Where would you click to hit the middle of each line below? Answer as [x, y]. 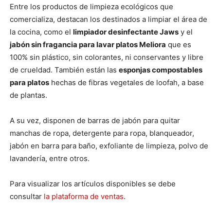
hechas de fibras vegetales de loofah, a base [127, 83]
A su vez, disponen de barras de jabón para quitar [95, 121]
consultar [27, 197]
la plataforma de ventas [84, 197]
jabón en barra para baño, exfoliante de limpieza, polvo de [109, 146]
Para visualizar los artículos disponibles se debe [93, 184]
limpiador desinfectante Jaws [126, 32]
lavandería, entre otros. [50, 159]
